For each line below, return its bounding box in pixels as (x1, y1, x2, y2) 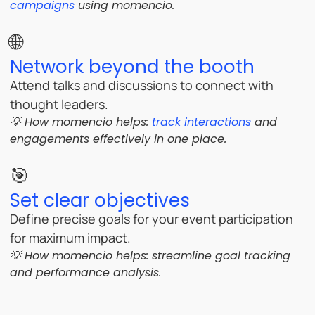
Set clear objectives (10, 187, 190, 213)
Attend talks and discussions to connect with (10, 76, 274, 94)
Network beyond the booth (10, 53, 255, 79)
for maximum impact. (10, 229, 131, 246)
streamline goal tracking (152, 247, 290, 264)
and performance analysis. (10, 264, 161, 281)
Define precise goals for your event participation (10, 210, 293, 227)
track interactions (152, 113, 251, 130)
